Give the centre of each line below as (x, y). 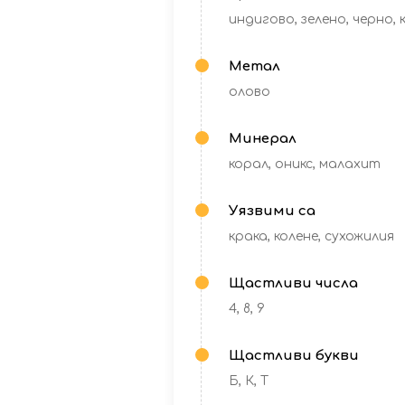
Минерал (263, 139)
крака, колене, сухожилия (311, 236)
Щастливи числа (293, 283)
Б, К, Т (249, 381)
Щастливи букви (294, 356)
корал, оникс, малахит (305, 164)
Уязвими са (272, 211)
